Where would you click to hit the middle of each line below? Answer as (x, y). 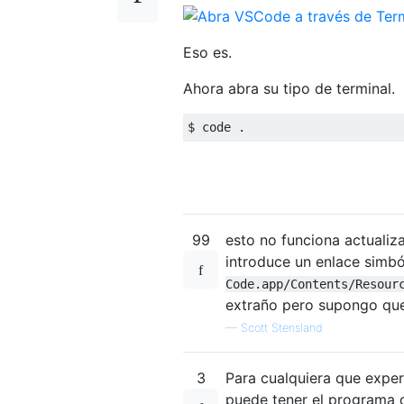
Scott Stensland (282, 328)
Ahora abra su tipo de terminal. (289, 89)
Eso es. (207, 53)
